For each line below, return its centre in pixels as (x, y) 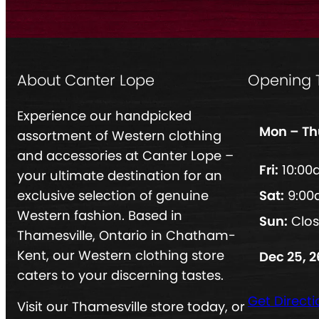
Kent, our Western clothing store (121, 256)
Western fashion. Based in (100, 216)
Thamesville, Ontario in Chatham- (126, 236)
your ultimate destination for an (120, 176)
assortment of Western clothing (119, 136)
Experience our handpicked (104, 116)
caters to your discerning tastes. (120, 276)
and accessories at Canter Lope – (125, 156)
